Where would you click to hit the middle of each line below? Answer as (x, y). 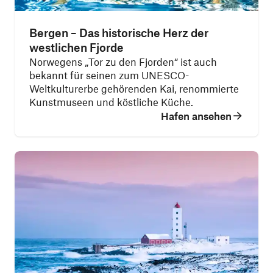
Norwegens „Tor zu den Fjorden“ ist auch (123, 62)
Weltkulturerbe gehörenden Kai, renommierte (134, 88)
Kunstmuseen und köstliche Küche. (111, 102)
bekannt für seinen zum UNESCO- (109, 75)
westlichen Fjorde (76, 47)
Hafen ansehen (196, 116)
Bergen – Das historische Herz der (119, 33)
